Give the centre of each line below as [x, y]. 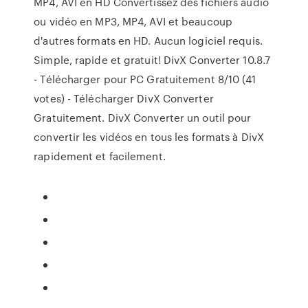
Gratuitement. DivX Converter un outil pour [143, 118]
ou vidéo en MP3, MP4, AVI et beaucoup [133, 21]
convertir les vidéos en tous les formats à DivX [149, 137]
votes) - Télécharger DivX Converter [124, 98]
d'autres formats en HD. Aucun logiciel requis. [148, 41]
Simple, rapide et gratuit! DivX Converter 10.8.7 [152, 60]
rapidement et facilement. [100, 156]
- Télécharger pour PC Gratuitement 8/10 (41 [145, 79]
